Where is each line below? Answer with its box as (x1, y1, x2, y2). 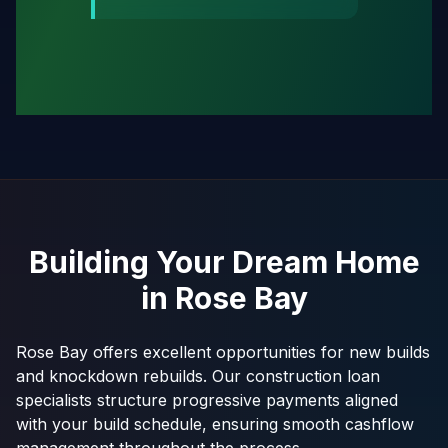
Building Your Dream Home (28, 244, 420, 280)
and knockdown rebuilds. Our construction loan (16, 366, 380, 386)
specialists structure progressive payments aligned (16, 390, 398, 410)
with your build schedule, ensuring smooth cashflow (16, 414, 414, 434)
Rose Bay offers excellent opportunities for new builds (16, 342, 430, 362)
